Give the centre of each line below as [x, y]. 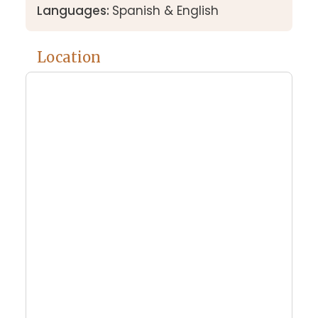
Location [68, 57]
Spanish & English [165, 11]
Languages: [74, 11]
